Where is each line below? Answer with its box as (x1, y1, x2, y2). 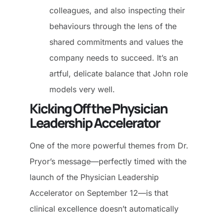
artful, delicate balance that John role (49, 68, 188, 78)
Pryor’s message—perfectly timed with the (30, 156, 186, 166)
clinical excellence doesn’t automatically (30, 203, 179, 214)
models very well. (49, 84, 120, 94)
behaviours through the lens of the (49, 21, 177, 31)
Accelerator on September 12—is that (30, 187, 168, 198)
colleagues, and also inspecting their (49, 5, 185, 15)
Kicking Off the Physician (30, 99, 167, 117)
